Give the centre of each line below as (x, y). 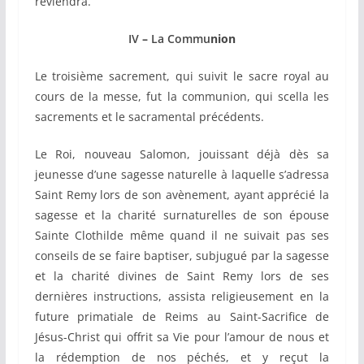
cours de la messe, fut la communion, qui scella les (182, 97)
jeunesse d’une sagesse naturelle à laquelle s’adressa (182, 175)
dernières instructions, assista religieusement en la (182, 297)
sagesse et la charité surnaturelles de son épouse (182, 215)
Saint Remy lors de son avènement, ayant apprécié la (182, 195)
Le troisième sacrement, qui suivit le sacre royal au (182, 76)
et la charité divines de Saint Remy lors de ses (182, 276)
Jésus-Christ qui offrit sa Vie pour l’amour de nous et (182, 337)
